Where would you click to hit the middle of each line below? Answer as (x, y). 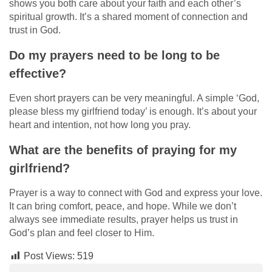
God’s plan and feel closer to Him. (82, 233)
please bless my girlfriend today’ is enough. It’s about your (133, 111)
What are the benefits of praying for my (123, 150)
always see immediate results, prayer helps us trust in (124, 219)
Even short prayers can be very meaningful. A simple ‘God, (134, 98)
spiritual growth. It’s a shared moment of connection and (128, 16)
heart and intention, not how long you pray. (100, 124)
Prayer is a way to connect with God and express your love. (136, 192)
